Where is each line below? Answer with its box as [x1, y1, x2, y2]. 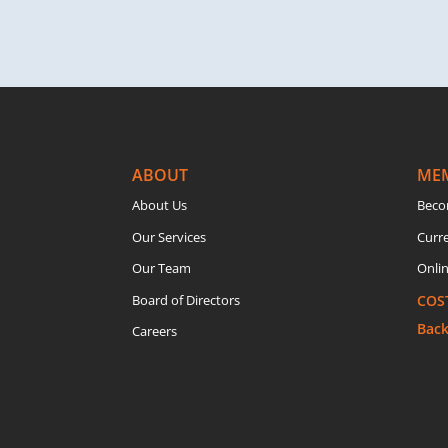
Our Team [132, 259, 191, 278]
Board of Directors [132, 290, 240, 309]
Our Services [132, 227, 206, 246]
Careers [132, 322, 177, 341]
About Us [132, 196, 187, 215]
